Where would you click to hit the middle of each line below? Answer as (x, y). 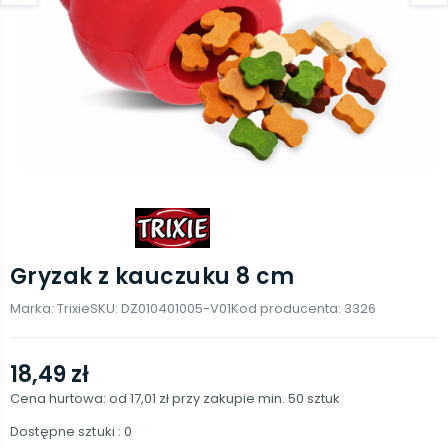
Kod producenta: (287, 308)
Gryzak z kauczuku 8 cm (152, 276)
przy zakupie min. (230, 398)
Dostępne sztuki (62, 431)
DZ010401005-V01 (176, 308)
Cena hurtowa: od (70, 398)
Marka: (33, 308)
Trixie (73, 308)
